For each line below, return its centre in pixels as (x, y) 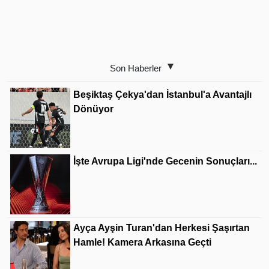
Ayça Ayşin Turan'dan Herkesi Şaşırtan (162, 228)
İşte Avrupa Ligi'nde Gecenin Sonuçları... (165, 161)
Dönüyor (93, 109)
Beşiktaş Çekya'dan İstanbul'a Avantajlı (162, 95)
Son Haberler (136, 68)
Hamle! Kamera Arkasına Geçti (142, 242)
